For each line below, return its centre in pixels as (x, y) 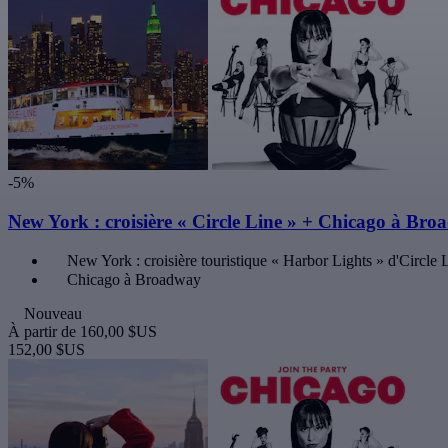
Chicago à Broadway (134, 280)
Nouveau (53, 314)
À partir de (44, 332)
